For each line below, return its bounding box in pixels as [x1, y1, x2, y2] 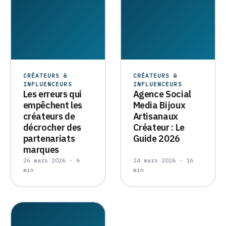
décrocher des [23, 121, 81, 133]
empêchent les [23, 99, 82, 111]
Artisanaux [133, 110, 178, 122]
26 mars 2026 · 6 [23, 156, 80, 164]
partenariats [23, 132, 75, 144]
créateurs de [23, 110, 75, 122]
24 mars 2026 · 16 [133, 156, 193, 164]
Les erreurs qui [23, 88, 82, 100]
